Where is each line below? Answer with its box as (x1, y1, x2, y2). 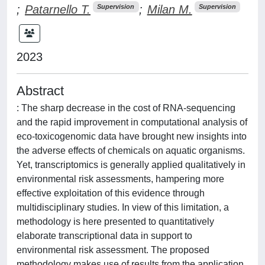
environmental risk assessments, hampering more (17, 173, 224, 184)
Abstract (17, 83, 64, 98)
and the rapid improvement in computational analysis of (17, 117, 247, 127)
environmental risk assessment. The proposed (17, 244, 209, 255)
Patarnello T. (25, 2, 91, 16)
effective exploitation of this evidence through (17, 188, 205, 198)
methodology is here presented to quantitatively (17, 216, 214, 227)
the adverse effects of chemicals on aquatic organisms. (17, 145, 245, 156)
